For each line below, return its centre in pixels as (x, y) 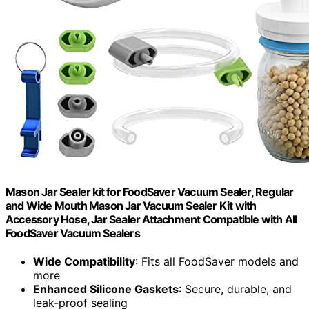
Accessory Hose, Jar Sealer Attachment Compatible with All (151, 220)
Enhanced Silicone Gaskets (106, 289)
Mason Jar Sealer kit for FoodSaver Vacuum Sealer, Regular (150, 192)
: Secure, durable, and (235, 289)
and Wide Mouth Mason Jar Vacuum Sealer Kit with (131, 206)
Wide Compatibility (84, 262)
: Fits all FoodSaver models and (217, 262)
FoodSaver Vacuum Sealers (73, 233)
